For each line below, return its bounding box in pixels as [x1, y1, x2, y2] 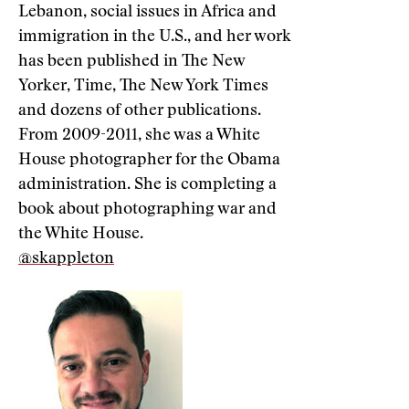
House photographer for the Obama [18, 152, 280, 169]
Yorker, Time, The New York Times [18, 79, 268, 95]
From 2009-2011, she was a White [18, 128, 260, 144]
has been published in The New [18, 54, 245, 70]
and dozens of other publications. [18, 103, 261, 120]
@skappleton [18, 251, 114, 267]
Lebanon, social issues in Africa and [18, 5, 277, 21]
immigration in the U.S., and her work [18, 29, 291, 46]
